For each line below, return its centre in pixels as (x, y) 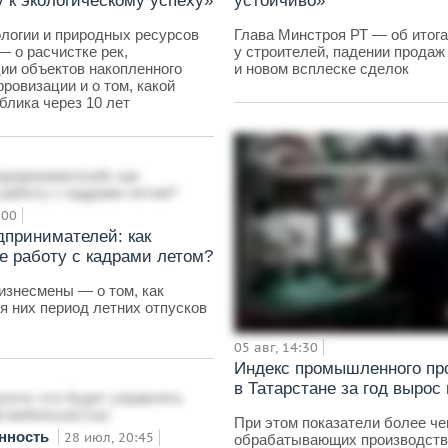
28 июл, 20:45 (109, 437)
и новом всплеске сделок (321, 68)
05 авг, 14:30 (276, 347)
